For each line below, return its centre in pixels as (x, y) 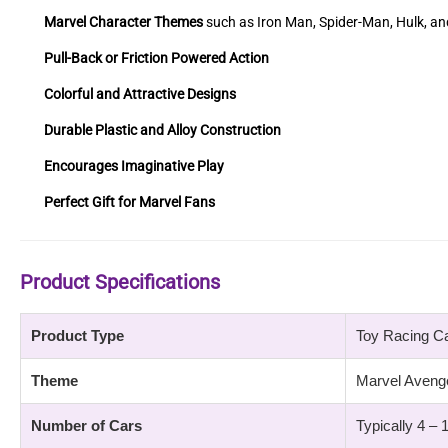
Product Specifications (120, 282)
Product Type (77, 335)
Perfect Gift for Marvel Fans (129, 202)
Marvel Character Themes (123, 22)
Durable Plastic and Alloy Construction (162, 130)
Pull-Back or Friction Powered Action (156, 58)
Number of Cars (86, 425)
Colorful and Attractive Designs (140, 94)
